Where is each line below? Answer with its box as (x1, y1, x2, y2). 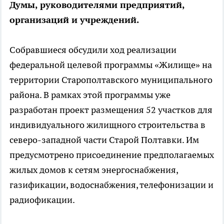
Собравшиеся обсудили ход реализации (9, 44, 176, 55)
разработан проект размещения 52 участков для (9, 104, 212, 115)
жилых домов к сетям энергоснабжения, (9, 164, 178, 175)
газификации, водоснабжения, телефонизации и (9, 179, 213, 190)
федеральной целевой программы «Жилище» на (9, 59, 212, 70)
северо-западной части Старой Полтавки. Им (9, 134, 199, 145)
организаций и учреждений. (9, 14, 139, 25)
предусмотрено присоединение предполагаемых (9, 149, 214, 160)
